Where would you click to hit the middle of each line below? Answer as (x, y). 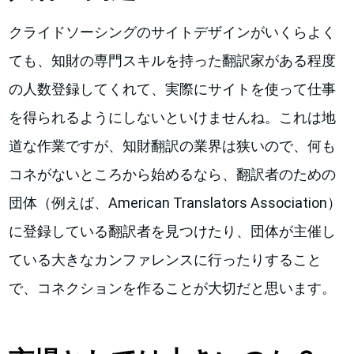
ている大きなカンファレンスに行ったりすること (166, 259)
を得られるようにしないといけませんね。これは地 (173, 117)
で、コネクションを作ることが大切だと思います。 (173, 288)
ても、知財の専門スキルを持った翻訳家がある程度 (173, 60)
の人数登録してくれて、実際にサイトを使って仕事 (173, 88)
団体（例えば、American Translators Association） (175, 202)
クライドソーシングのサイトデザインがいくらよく (173, 32)
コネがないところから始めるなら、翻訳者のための (173, 174)
